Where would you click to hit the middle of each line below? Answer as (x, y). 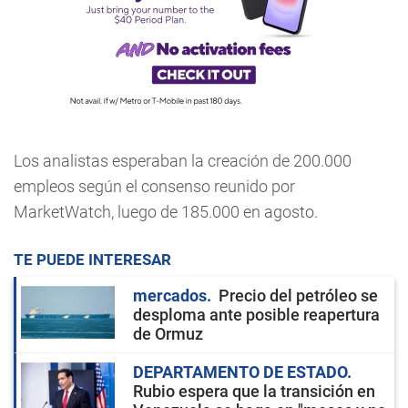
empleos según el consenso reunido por (154, 186)
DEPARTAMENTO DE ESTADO (240, 372)
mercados (170, 296)
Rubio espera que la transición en (254, 391)
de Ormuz (168, 334)
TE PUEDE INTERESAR (92, 260)
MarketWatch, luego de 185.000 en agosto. (166, 212)
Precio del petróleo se (298, 296)
